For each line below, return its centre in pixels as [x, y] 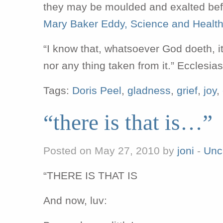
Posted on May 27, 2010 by [110, 151]
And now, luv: [75, 200]
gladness [149, 90]
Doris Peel [97, 90]
